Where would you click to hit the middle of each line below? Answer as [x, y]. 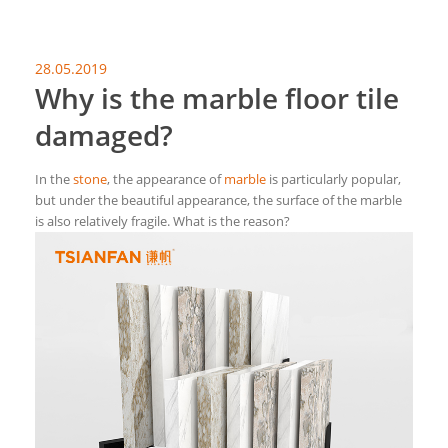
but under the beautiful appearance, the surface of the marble [218, 199]
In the [54, 178]
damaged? [104, 134]
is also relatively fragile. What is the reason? [162, 220]
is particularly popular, [333, 178]
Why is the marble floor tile [217, 97]
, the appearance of [165, 178]
